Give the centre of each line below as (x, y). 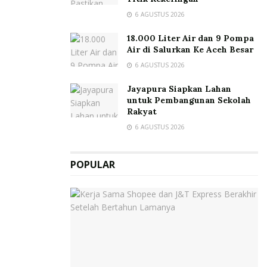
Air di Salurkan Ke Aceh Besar (190, 49)
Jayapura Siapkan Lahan (179, 89)
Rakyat (142, 111)
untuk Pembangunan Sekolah (189, 100)
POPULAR (93, 164)
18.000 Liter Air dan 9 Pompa (190, 38)
